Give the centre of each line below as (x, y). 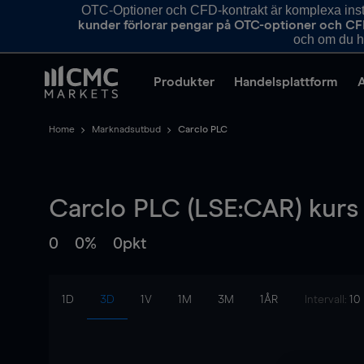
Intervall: (327, 300)
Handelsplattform (286, 82)
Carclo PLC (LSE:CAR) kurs (204, 210)
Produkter (184, 82)
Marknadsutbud (126, 130)
